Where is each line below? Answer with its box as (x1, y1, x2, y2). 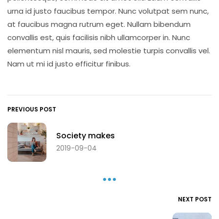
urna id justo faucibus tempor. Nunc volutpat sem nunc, (7, 6, 209, 17)
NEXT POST (178, 195, 212, 204)
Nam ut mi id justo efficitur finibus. (7, 59, 131, 69)
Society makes (56, 130, 115, 141)
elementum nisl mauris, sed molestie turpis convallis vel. (7, 45, 210, 56)
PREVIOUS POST (7, 105, 56, 114)
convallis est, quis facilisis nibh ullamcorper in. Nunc (7, 32, 190, 43)
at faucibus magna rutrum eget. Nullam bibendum (7, 19, 191, 30)
